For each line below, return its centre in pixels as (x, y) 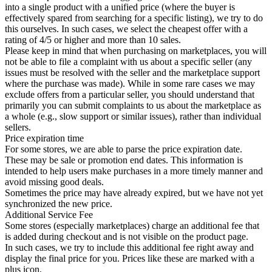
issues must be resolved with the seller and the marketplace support (132, 73)
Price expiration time (44, 138)
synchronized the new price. (59, 204)
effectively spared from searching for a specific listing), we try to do (134, 18)
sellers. (18, 127)
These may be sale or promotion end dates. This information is (124, 160)
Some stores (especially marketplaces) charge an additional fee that (132, 226)
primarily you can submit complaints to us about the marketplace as (133, 105)
